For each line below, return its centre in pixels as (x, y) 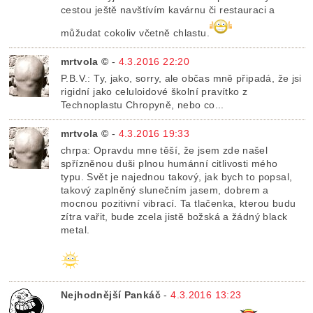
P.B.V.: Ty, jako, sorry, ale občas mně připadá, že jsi (181, 79)
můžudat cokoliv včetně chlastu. (135, 33)
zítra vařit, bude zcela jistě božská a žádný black (174, 217)
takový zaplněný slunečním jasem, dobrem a (165, 190)
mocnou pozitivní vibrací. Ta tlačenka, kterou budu (179, 204)
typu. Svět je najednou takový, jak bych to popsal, (177, 177)
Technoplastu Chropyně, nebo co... (143, 105)
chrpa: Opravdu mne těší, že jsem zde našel (165, 151)
